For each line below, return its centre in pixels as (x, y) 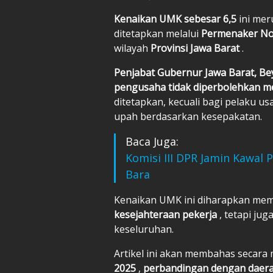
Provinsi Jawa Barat (196, 48)
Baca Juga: (152, 141)
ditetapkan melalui (158, 33)
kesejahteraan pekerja (167, 214)
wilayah (132, 48)
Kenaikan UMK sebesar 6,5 (176, 19)
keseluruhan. (144, 229)
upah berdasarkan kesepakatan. (188, 116)
